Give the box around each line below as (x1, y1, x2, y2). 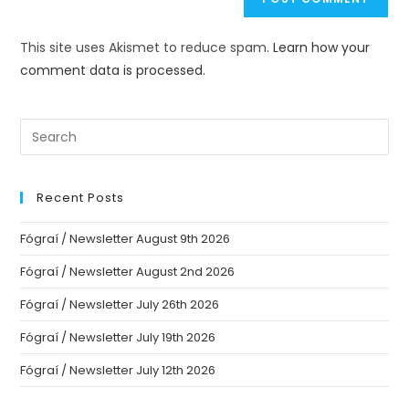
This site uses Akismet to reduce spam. (20, 38, 274, 57)
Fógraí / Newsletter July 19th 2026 (20, 329, 216, 346)
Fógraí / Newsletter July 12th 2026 (20, 362, 216, 379)
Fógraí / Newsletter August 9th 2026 (20, 230, 231, 247)
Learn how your (273, 38, 371, 57)
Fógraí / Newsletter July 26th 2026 (20, 296, 220, 313)
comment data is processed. (20, 61, 206, 79)
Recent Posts (37, 189, 125, 206)
